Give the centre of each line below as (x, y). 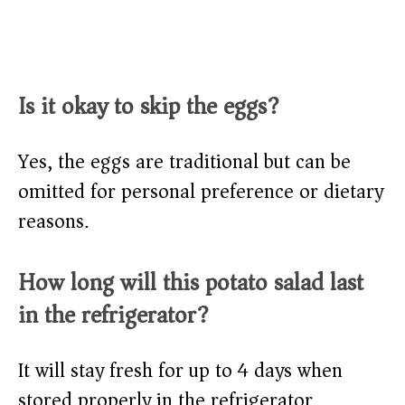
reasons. (53, 222)
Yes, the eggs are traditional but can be (184, 162)
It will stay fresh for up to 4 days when (180, 371)
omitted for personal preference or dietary (201, 192)
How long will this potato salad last (191, 283)
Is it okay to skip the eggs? (149, 107)
